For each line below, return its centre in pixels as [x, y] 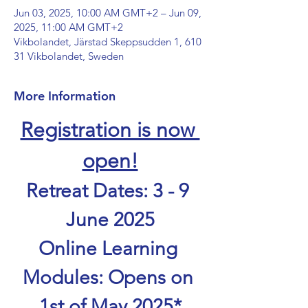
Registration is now [110, 130]
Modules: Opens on [110, 278]
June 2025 [110, 220]
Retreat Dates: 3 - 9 [110, 191]
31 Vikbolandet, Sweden [69, 56]
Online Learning [110, 249]
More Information [65, 96]
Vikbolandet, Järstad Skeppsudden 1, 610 [108, 42]
